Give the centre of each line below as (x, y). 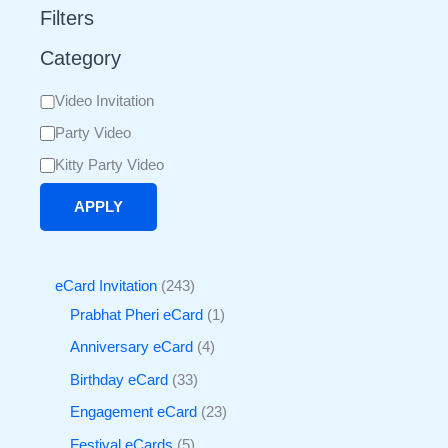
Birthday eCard (119, 379)
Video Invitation (104, 101)
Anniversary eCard (131, 347)
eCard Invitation (106, 285)
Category (80, 58)
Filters (67, 18)
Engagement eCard (133, 412)
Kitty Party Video (109, 164)
